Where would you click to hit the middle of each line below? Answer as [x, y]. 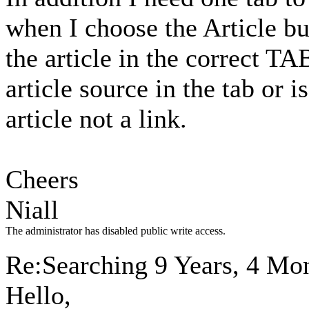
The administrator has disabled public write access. [116, 231]
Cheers [42, 179]
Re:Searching [80, 265]
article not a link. [96, 119]
